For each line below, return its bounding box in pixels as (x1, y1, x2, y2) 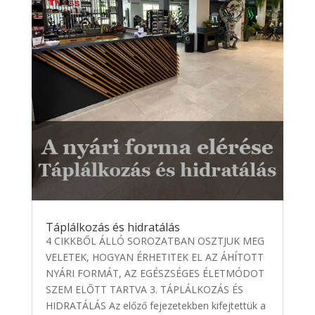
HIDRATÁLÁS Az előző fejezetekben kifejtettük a (45, 299, 266, 312)
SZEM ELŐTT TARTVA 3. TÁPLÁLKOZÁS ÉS (45, 283, 243, 296)
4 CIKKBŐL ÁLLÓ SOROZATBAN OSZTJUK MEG (45, 234, 264, 247)
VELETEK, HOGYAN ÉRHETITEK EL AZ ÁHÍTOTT (45, 250, 264, 264)
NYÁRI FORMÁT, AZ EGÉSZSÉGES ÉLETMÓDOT (45, 266, 264, 280)
